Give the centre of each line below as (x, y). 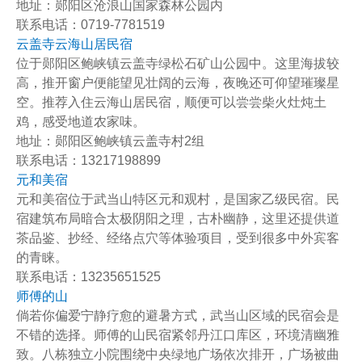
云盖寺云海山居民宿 (74, 44)
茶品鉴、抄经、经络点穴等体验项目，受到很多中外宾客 (178, 238)
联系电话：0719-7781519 (90, 25)
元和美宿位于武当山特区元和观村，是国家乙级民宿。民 (178, 199)
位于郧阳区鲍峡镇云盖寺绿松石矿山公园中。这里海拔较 (178, 63)
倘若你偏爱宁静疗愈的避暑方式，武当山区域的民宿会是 (178, 316)
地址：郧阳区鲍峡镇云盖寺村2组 (110, 141)
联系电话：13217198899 (88, 160)
